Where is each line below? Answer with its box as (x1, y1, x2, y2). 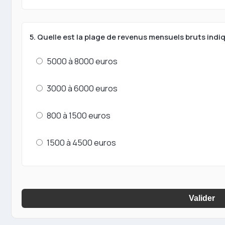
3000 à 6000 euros (47, 82, 118, 94)
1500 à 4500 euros (47, 137, 116, 149)
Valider (189, 194, 215, 203)
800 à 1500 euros (47, 109, 110, 122)
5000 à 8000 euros (47, 55, 118, 67)
